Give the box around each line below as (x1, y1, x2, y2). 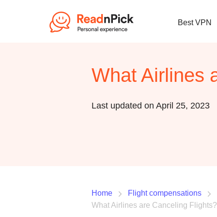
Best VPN (178, 18, 212, 27)
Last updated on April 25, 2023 (92, 101, 210, 110)
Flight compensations (128, 189, 201, 197)
